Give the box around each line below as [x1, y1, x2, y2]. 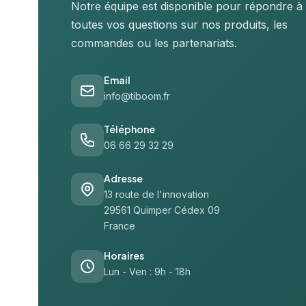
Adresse [104, 172, 143, 184]
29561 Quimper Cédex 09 [104, 204, 220, 216]
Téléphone [104, 123, 155, 135]
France [104, 220, 135, 232]
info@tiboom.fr [104, 90, 170, 102]
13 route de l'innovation [104, 189, 209, 200]
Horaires [104, 249, 144, 262]
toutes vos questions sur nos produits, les [71, 18, 288, 31]
